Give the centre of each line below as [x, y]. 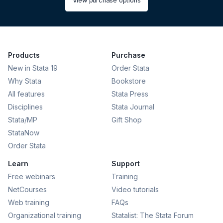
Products [24, 55]
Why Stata [25, 81]
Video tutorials [135, 189]
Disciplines [25, 107]
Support [126, 163]
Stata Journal [133, 107]
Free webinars [32, 176]
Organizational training [45, 215]
